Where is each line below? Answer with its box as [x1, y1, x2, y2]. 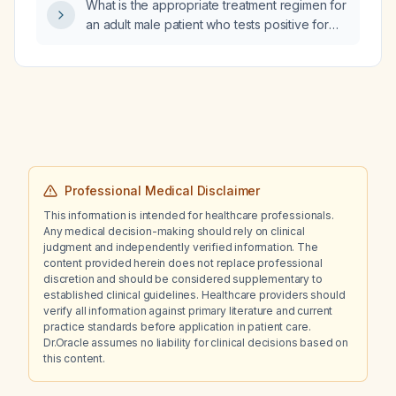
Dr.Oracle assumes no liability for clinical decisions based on [43, 336, 349, 349]
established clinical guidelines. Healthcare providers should [43, 288, 346, 301]
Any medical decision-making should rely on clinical [43, 225, 305, 238]
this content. [43, 352, 105, 365]
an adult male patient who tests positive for [86, 17, 329, 32]
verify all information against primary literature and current [43, 304, 333, 317]
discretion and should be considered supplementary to [43, 272, 323, 286]
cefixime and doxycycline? [86, 75, 239, 90]
